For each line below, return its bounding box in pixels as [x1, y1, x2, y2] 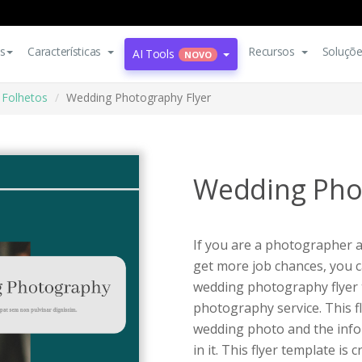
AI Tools [132, 46, 175, 61]
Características [27, 44, 102, 59]
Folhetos [2, 90, 48, 105]
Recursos [248, 44, 295, 59]
